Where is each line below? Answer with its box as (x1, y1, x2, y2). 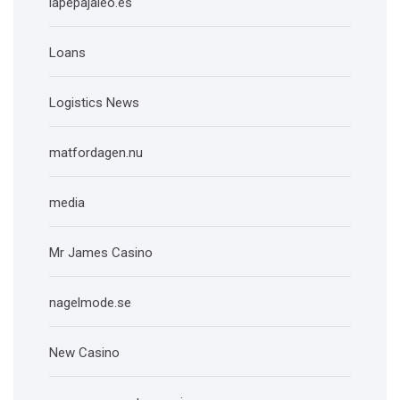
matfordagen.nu (49, 145, 143, 162)
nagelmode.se (49, 295, 131, 312)
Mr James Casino (49, 245, 153, 262)
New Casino (49, 345, 120, 362)
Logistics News (49, 95, 139, 112)
